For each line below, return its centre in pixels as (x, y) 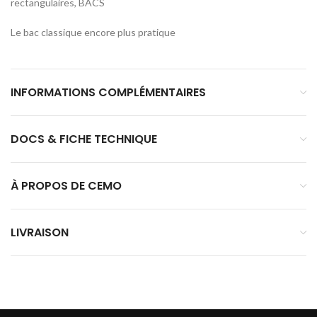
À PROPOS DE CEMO (66, 186)
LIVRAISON (40, 233)
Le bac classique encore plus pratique (93, 33)
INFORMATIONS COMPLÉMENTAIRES (108, 93)
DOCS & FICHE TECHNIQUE (84, 139)
